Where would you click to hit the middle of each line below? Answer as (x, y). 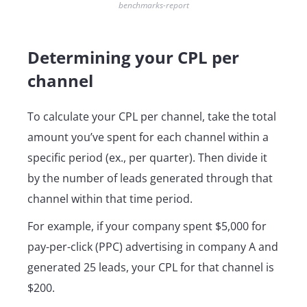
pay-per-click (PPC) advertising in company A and (153, 246)
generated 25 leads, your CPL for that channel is (151, 267)
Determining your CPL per (133, 57)
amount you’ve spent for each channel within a (148, 137)
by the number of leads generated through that (150, 178)
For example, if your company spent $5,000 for (147, 226)
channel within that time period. (110, 198)
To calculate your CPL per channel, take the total (152, 116)
